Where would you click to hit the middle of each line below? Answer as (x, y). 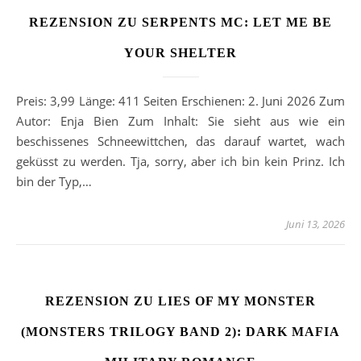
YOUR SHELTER (180, 53)
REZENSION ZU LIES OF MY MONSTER (180, 301)
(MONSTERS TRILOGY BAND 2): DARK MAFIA (180, 332)
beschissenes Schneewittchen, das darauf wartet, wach (180, 141)
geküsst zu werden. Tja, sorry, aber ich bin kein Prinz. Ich (180, 162)
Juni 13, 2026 (315, 224)
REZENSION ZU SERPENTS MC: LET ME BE (180, 23)
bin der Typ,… (54, 182)
